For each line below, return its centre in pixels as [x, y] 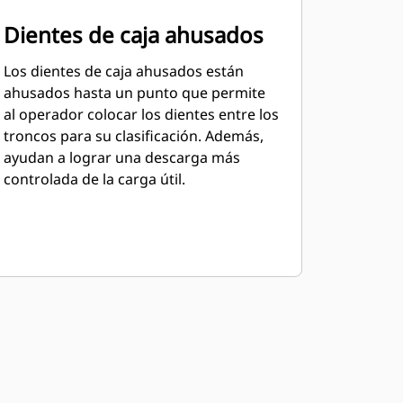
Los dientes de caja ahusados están [123, 71]
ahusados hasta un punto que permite [134, 93]
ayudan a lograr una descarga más [121, 157]
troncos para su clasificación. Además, [133, 136]
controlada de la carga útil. [94, 179]
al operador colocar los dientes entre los [141, 114]
